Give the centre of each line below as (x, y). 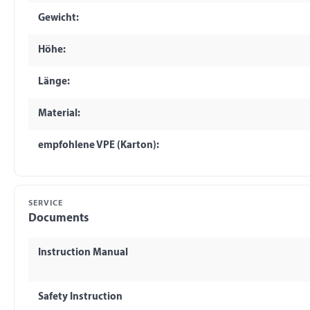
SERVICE (46, 203)
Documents (58, 218)
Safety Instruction (80, 298)
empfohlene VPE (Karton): (98, 145)
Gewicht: (58, 18)
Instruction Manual (83, 253)
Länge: (54, 82)
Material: (59, 113)
